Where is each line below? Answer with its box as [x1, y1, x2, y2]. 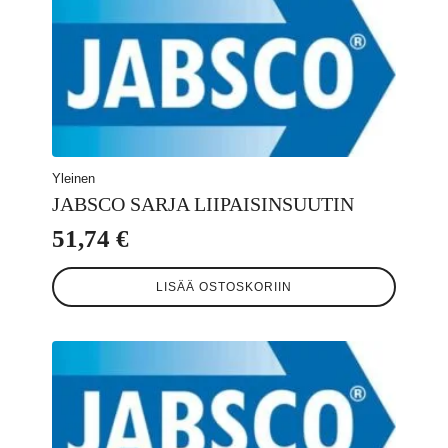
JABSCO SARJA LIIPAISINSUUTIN [52, 193, 354, 216]
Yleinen [52, 171, 95, 187]
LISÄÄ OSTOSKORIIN [156, 279, 292, 294]
